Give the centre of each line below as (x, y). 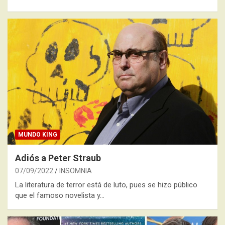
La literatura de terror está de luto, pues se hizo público (106, 185)
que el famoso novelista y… (60, 195)
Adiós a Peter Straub (58, 158)
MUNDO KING (38, 134)
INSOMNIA (76, 171)
